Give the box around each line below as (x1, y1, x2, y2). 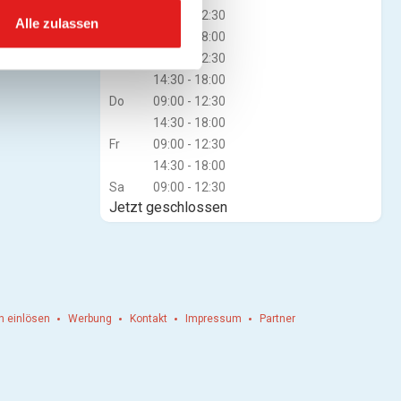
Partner (260, 311, 295, 325)
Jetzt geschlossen (108, 198, 227, 216)
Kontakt (130, 311, 167, 325)
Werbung (68, 311, 112, 325)
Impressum (185, 311, 242, 325)
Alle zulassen (15, 15, 98, 31)
